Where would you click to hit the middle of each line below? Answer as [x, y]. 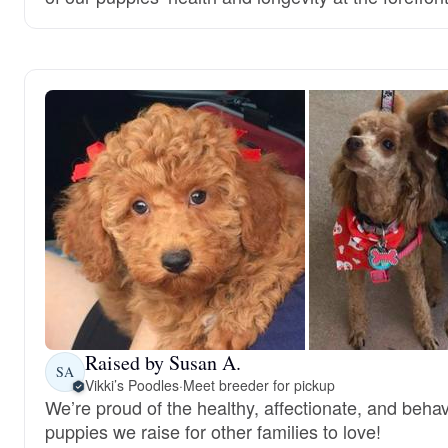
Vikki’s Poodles [132, 384]
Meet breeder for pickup [258, 384]
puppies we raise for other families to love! [213, 430]
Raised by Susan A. [163, 362]
